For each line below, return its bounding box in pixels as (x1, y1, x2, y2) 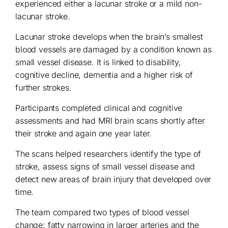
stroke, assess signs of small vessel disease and (15, 161, 195, 172)
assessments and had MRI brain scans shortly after (15, 116, 205, 126)
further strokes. (15, 82, 72, 93)
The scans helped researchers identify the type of (15, 149, 201, 159)
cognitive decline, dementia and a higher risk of (15, 70, 193, 80)
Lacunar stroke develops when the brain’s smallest (15, 32, 203, 42)
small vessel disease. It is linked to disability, (15, 57, 181, 67)
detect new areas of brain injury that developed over (15, 174, 212, 184)
